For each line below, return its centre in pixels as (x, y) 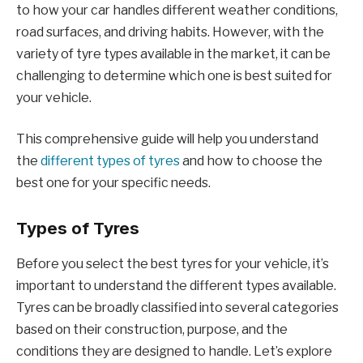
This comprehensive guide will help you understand (167, 139)
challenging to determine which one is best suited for (174, 75)
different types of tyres (110, 161)
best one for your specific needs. (113, 183)
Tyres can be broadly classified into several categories (177, 308)
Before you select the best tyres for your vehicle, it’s (173, 264)
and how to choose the (251, 161)
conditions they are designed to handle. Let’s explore (174, 352)
